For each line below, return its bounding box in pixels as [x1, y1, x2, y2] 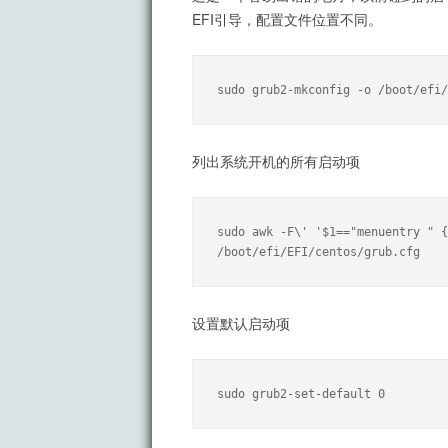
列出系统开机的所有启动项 [192, 151, 360, 172]
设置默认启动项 [192, 313, 290, 334]
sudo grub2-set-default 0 [217, 387, 385, 402]
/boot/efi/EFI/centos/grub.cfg [217, 245, 420, 260]
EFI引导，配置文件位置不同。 [192, 9, 382, 30]
